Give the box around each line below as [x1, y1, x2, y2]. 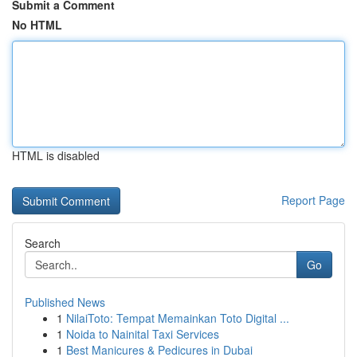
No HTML [12, 17, 62, 33]
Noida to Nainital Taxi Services [66, 326, 219, 342]
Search [25, 235, 61, 251]
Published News [25, 294, 105, 310]
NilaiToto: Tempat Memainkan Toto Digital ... [66, 310, 289, 326]
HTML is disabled [12, 147, 100, 163]
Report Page [281, 192, 345, 208]
